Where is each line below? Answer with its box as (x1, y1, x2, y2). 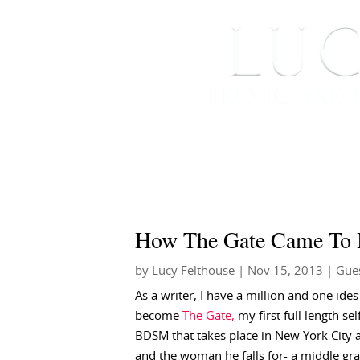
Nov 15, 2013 (247, 265, 323, 277)
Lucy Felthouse (152, 265, 235, 277)
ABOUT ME (254, 137, 337, 159)
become (135, 310, 182, 322)
